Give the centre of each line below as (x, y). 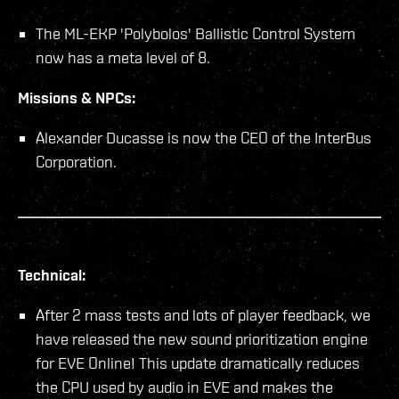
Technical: (52, 274)
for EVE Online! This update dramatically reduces (198, 362)
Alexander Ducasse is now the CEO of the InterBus (204, 137)
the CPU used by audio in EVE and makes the (184, 387)
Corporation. (76, 161)
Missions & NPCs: (77, 97)
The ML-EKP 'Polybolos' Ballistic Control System (195, 33)
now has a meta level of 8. (123, 57)
